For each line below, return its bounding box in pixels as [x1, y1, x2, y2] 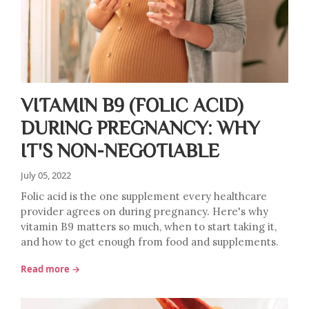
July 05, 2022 [21, 169, 71, 181]
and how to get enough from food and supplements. [21, 235, 279, 248]
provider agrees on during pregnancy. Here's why [21, 205, 268, 218]
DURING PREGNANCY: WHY [21, 117, 260, 137]
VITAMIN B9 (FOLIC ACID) [21, 94, 243, 114]
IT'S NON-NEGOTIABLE [21, 140, 219, 159]
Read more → [21, 263, 80, 275]
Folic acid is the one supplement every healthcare [21, 190, 267, 203]
